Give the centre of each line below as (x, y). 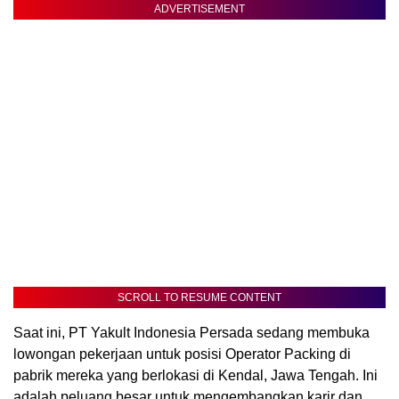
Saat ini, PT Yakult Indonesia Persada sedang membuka (191, 333)
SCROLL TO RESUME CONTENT (199, 298)
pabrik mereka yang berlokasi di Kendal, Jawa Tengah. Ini (195, 376)
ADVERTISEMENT (199, 9)
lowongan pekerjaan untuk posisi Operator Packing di (182, 354)
